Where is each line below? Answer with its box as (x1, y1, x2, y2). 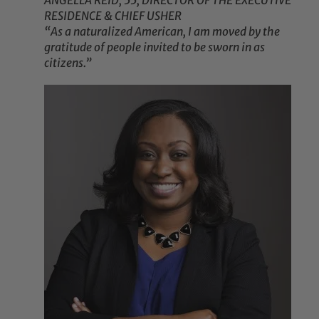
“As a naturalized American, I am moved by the (44, 24, 281, 39)
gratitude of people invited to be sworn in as (44, 40, 266, 55)
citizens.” (44, 56, 93, 70)
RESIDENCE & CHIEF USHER (44, 9, 182, 23)
